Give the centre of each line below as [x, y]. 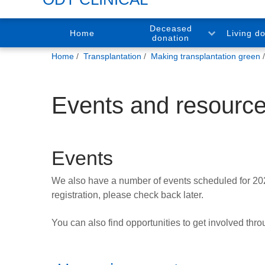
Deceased [171, 28]
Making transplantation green [206, 56]
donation [171, 38]
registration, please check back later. [127, 195]
